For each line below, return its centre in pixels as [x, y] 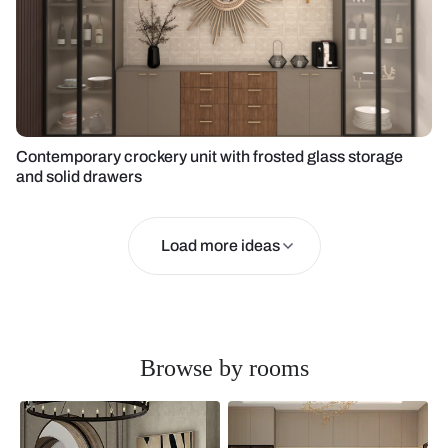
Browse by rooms [224, 368]
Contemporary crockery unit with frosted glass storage [209, 156]
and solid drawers [79, 176]
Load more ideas [220, 245]
